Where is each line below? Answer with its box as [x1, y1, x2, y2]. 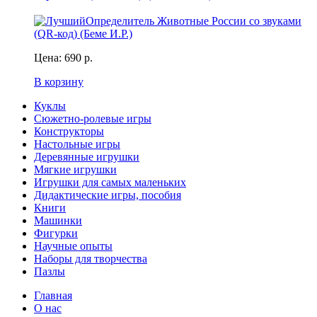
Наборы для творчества [34, 252, 147, 265]
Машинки [34, 214, 82, 226]
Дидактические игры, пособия [34, 188, 181, 201]
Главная [34, 289, 72, 301]
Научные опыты [34, 239, 113, 252]
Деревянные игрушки [34, 150, 139, 163]
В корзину [34, 75, 83, 88]
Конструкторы [34, 125, 104, 137]
